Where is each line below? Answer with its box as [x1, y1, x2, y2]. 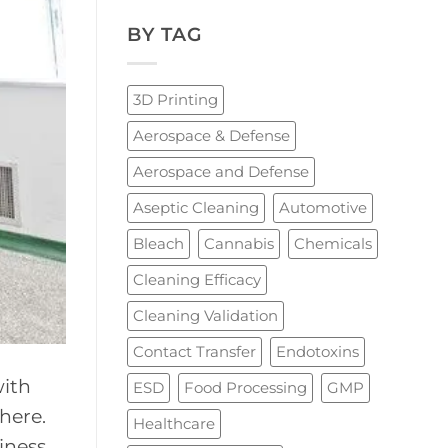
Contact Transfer [133, 341, 256, 361]
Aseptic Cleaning [133, 197, 259, 217]
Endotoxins [276, 341, 359, 361]
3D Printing [133, 89, 218, 109]
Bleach [133, 233, 184, 253]
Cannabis [204, 233, 274, 253]
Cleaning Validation [133, 305, 278, 325]
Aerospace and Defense [133, 161, 309, 181]
